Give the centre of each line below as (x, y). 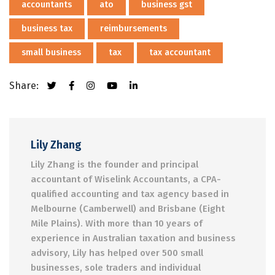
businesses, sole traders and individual (116, 268)
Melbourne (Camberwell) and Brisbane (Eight (128, 209)
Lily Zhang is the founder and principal (114, 165)
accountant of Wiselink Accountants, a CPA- (126, 179)
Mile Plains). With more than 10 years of (117, 223)
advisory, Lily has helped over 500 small (117, 253)
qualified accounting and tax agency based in (130, 194)
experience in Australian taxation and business (133, 238)
